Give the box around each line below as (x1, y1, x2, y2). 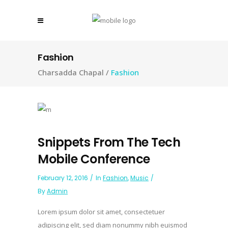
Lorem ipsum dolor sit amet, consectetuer (38, 207, 165, 216)
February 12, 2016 (38, 173, 88, 182)
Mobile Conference (38, 150, 150, 167)
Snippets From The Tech (38, 133, 180, 151)
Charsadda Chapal (38, 67, 104, 78)
